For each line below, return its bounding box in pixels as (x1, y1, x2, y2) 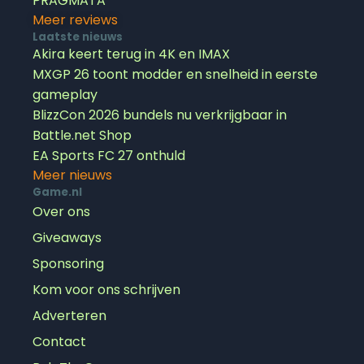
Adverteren (32, 305, 106, 325)
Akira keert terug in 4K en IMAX (32, 44, 230, 63)
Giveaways (32, 227, 102, 247)
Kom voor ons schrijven (32, 279, 180, 299)
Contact (32, 331, 86, 351)
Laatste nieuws (32, 28, 123, 45)
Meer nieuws (32, 165, 112, 184)
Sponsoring (32, 253, 104, 273)
